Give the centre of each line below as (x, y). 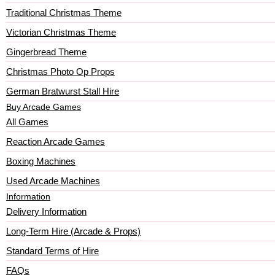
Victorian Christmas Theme (61, 32)
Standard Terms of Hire (52, 251)
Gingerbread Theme (46, 52)
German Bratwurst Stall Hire (63, 91)
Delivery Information (46, 211)
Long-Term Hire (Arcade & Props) (73, 231)
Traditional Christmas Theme (64, 13)
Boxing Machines (41, 161)
